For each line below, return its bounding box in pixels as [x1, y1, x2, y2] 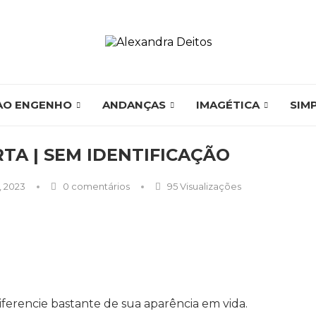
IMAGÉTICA [195, 98, 260, 111]
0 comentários [60, 181, 130, 192]
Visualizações [177, 181, 241, 192]
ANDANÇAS [102, 98, 166, 111]
